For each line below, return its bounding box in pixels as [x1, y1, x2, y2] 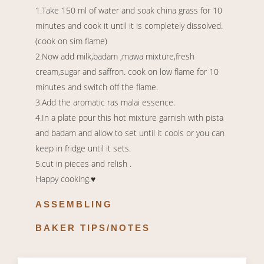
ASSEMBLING [35, 199, 113, 210]
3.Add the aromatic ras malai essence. [35, 97, 175, 108]
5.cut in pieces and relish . [35, 158, 131, 170]
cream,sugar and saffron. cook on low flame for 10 [35, 66, 219, 78]
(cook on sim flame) [35, 35, 107, 47]
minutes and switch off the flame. [35, 81, 158, 93]
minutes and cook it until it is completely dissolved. [35, 20, 223, 32]
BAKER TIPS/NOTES [35, 223, 150, 233]
